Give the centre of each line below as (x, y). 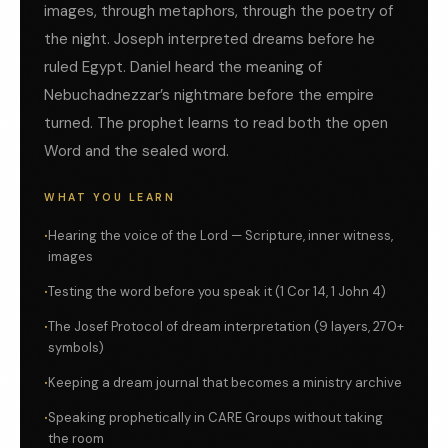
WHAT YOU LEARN (109, 198)
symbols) (76, 348)
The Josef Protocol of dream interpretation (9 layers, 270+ (226, 327)
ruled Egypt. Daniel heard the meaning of (183, 67)
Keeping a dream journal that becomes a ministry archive (225, 383)
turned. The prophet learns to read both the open (216, 123)
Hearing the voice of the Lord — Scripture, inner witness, (220, 236)
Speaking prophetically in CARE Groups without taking (215, 418)
